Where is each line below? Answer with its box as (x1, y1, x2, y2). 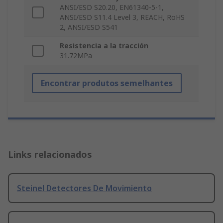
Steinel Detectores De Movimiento (17, 183, 152, 194)
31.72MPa (60, 51, 92, 61)
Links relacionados (8, 148, 92, 161)
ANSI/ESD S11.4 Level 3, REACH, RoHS (60, 12, 185, 22)
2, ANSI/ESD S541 (60, 22, 118, 32)
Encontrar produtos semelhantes (41, 78, 173, 89)
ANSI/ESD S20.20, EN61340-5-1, (60, 2, 164, 12)
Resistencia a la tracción (60, 41, 148, 51)
